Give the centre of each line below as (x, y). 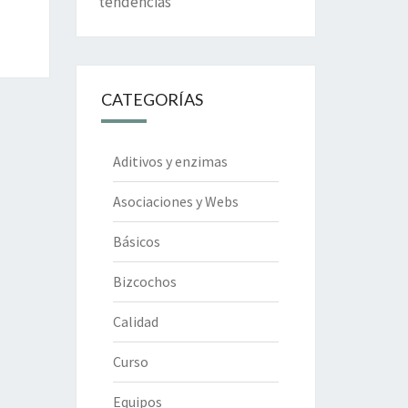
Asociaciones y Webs (175, 202)
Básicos (136, 242)
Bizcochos (144, 282)
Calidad (135, 322)
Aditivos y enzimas (170, 162)
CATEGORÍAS (152, 100)
